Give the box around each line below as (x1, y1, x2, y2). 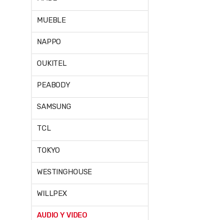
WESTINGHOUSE (37, 167, 92, 176)
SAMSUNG (37, 102, 71, 111)
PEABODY (37, 81, 70, 90)
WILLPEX (37, 189, 67, 198)
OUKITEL (37, 58, 67, 68)
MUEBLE (37, 15, 66, 25)
